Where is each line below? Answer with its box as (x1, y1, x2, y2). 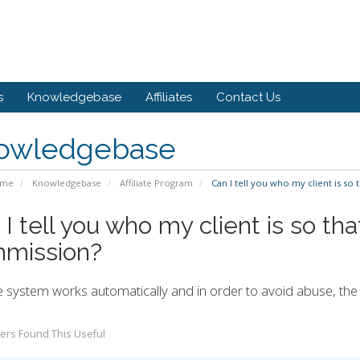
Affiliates (145, 90, 192, 105)
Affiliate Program (119, 177, 193, 190)
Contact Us (216, 90, 280, 105)
